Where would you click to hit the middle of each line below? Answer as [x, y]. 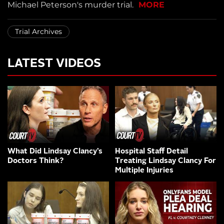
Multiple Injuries [144, 171]
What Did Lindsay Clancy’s [55, 152]
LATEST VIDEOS [54, 64]
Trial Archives [38, 32]
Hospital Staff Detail [151, 152]
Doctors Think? [35, 161]
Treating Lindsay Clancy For [165, 161]
